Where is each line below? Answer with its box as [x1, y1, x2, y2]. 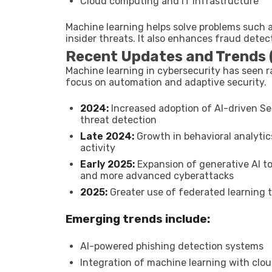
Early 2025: [80, 158, 135, 170]
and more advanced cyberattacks [80, 170, 234, 182]
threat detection [80, 114, 157, 126]
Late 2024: [80, 131, 134, 142]
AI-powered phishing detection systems [80, 240, 263, 252]
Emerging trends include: [66, 212, 210, 226]
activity [80, 142, 115, 154]
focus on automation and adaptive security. [66, 76, 267, 88]
